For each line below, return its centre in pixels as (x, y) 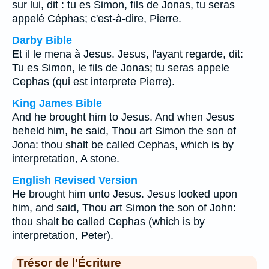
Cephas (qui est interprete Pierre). (93, 82)
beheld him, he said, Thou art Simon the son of (124, 131)
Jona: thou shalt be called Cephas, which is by (123, 145)
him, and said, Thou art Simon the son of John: (124, 208)
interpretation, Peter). (63, 235)
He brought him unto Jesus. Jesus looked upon (125, 194)
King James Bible (57, 103)
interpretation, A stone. (66, 159)
